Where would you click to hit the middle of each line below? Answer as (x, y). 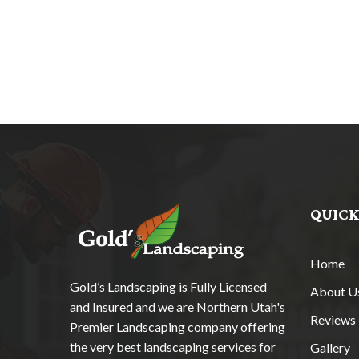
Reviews (333, 319)
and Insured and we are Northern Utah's (177, 307)
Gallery (330, 347)
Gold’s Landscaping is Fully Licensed (168, 287)
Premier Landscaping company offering (177, 327)
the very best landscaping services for (173, 347)
